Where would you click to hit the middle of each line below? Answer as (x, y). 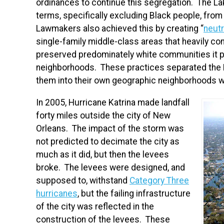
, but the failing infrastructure (134, 193)
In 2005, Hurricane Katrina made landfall (113, 102)
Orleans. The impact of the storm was (110, 128)
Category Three (159, 180)
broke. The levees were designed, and (110, 167)
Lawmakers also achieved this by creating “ (120, 29)
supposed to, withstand (83, 180)
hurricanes (57, 193)
